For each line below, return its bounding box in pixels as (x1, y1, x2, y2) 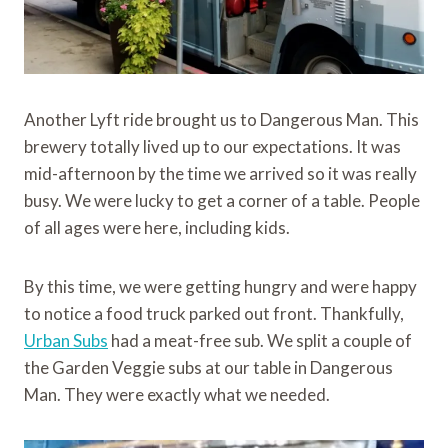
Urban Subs (24, 330, 108, 352)
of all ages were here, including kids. (24, 217, 290, 239)
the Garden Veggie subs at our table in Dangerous (24, 357, 393, 379)
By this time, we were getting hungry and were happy (24, 276, 417, 298)
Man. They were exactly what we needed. (24, 384, 330, 406)
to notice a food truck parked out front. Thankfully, (24, 303, 404, 325)
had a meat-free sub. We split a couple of (108, 330, 412, 352)
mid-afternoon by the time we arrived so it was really (24, 163, 417, 185)
